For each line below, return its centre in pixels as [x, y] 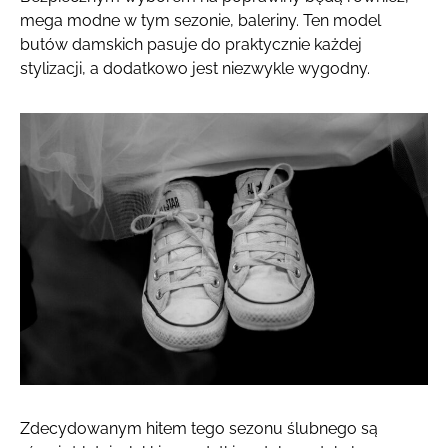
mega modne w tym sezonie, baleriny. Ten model [200, 20]
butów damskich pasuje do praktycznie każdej [191, 44]
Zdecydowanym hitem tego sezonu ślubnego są [199, 428]
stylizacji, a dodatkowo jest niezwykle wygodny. [195, 68]
